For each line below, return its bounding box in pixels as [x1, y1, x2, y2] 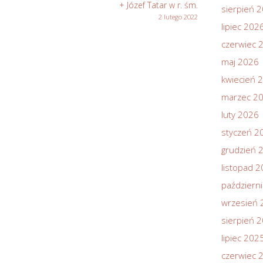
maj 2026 [221, 56, 259, 68]
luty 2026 [221, 109, 259, 120]
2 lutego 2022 [159, 12, 198, 21]
